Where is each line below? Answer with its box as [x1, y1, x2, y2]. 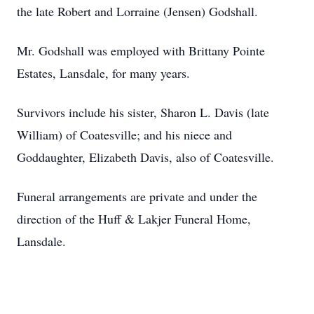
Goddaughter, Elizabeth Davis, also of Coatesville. [17, 149, 274, 165]
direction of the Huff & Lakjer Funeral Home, [17, 210, 251, 227]
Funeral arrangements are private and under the [17, 188, 257, 205]
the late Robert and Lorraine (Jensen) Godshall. [17, 3, 258, 20]
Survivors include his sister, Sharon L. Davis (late [17, 104, 269, 121]
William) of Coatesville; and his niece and [17, 126, 232, 143]
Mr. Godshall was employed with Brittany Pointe [17, 42, 265, 59]
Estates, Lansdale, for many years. [17, 64, 190, 81]
